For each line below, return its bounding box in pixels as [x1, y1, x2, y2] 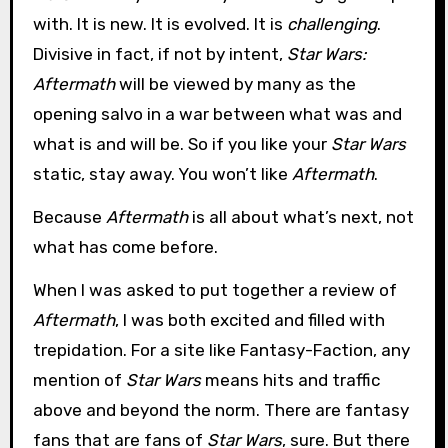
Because [32, 207, 106, 228]
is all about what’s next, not [187, 207, 414, 228]
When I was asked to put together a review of [32, 279, 397, 300]
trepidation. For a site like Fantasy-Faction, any [32, 339, 410, 360]
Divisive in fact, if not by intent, [32, 44, 287, 65]
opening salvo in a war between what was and [32, 104, 402, 125]
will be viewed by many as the [114, 74, 356, 95]
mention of [32, 369, 126, 390]
